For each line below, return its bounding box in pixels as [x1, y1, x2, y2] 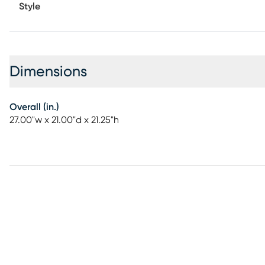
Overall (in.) [9, 102, 59, 112]
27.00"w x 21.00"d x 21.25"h [9, 115, 119, 125]
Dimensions [9, 64, 87, 79]
